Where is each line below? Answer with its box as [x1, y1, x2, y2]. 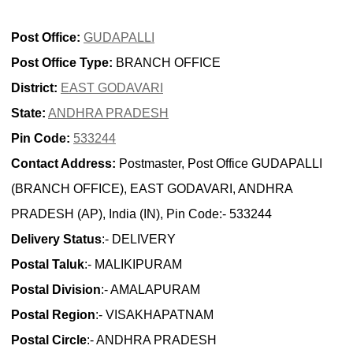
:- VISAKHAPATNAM [95, 307, 214, 321]
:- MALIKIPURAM [84, 257, 182, 271]
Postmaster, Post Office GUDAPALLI [116, 156, 322, 170]
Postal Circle [11, 333, 87, 347]
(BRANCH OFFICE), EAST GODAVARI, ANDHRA [11, 181, 292, 195]
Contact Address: [11, 156, 116, 170]
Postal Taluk [11, 257, 84, 271]
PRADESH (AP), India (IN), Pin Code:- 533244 [11, 206, 272, 221]
